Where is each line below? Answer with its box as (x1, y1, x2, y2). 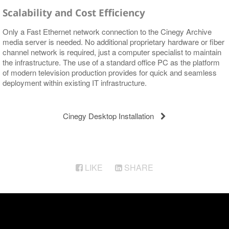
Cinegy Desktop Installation (63, 110, 154, 121)
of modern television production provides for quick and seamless (3, 66, 217, 78)
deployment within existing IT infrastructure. (3, 77, 147, 88)
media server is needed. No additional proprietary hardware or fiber (3, 36, 224, 47)
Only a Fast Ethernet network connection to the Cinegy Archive (3, 26, 212, 37)
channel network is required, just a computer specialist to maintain (3, 46, 221, 57)
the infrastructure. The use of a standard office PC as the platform (3, 56, 220, 67)
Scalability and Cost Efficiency (2, 6, 145, 19)
